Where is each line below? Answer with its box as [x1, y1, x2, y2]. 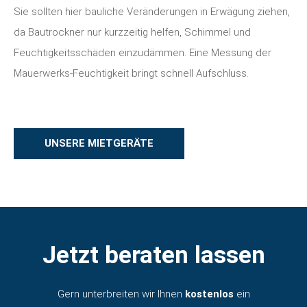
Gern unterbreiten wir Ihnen [57, 287, 185, 300]
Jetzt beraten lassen [42, 241, 265, 269]
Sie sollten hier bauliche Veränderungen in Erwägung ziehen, [14, 5, 290, 18]
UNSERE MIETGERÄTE [45, 136, 153, 149]
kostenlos [184, 287, 236, 300]
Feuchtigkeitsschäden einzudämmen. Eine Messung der [14, 46, 271, 59]
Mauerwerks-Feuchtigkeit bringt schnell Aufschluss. [14, 66, 249, 79]
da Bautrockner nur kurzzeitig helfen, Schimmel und [14, 25, 251, 38]
